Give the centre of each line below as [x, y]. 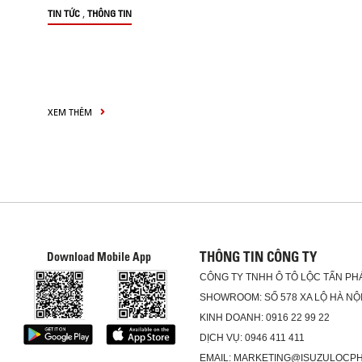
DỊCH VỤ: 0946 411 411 [253, 338]
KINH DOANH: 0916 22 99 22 [264, 318]
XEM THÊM [71, 112]
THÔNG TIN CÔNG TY [258, 257]
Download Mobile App [99, 257]
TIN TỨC [64, 13]
